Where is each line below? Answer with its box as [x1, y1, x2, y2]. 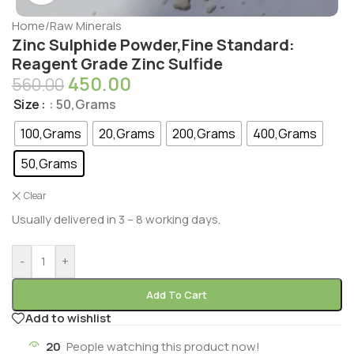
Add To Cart [146, 287, 208, 302]
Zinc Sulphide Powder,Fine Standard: [12, 33, 295, 55]
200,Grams [172, 125, 235, 143]
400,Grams [253, 125, 317, 143]
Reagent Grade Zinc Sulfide [12, 52, 223, 74]
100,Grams [21, 125, 81, 143]
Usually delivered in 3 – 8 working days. [12, 210, 220, 228]
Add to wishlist [25, 310, 111, 327]
